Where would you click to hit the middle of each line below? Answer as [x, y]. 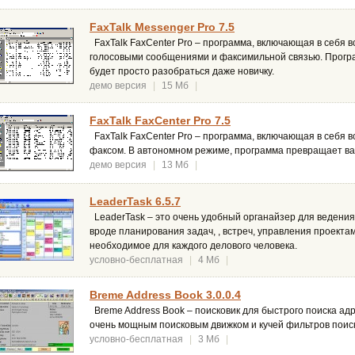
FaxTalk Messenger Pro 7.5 [162, 27]
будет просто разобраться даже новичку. [182, 72]
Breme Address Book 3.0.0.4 [165, 295]
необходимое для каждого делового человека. [193, 246]
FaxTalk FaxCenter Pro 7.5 [160, 121]
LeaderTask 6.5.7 [135, 202]
